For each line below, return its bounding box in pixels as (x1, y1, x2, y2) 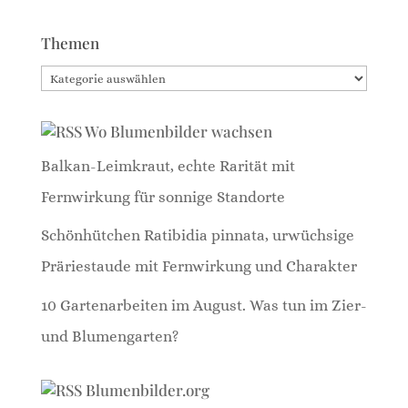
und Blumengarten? (40, 327, 178, 345)
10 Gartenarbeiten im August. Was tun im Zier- (40, 296, 367, 314)
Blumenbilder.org (85, 379, 209, 400)
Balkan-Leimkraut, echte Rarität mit (40, 157, 295, 175)
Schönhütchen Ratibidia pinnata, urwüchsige (40, 227, 354, 245)
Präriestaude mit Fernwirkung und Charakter (40, 258, 357, 276)
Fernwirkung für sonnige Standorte (40, 188, 285, 206)
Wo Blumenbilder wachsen (84, 120, 272, 141)
